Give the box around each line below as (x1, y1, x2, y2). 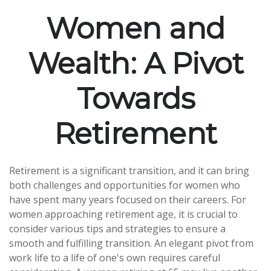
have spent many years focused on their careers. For (9, 193, 246, 206)
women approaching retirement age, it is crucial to (9, 207, 238, 221)
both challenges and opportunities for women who (9, 178, 240, 192)
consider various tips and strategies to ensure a (9, 222, 226, 235)
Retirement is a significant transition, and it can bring (9, 164, 249, 177)
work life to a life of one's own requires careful (9, 251, 220, 264)
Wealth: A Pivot (27, 46, 244, 81)
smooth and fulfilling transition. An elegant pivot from (9, 237, 253, 250)
